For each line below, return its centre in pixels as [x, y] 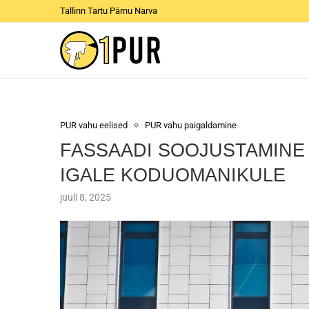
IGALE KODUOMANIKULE [173, 175]
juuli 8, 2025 [86, 197]
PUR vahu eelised [94, 125]
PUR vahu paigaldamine [191, 125]
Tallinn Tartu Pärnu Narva [109, 11]
